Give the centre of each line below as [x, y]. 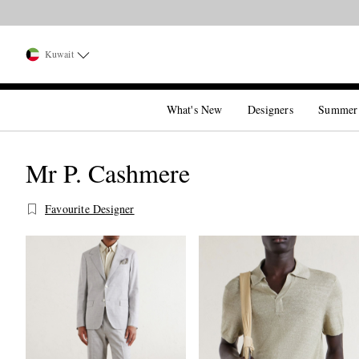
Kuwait [59, 54]
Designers [270, 109]
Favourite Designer [90, 209]
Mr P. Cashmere [108, 173]
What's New [194, 109]
